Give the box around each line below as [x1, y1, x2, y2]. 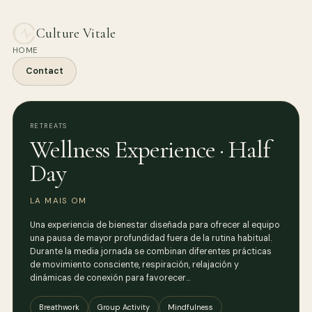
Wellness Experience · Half [30, 134, 270, 165]
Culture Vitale [36, 25, 116, 42]
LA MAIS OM [30, 196, 87, 207]
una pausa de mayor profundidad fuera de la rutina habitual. [30, 233, 272, 244]
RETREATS [30, 122, 68, 131]
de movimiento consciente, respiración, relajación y [30, 259, 239, 271]
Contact [26, 65, 63, 77]
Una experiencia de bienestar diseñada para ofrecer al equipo [30, 219, 280, 231]
